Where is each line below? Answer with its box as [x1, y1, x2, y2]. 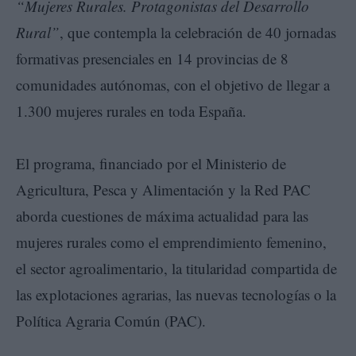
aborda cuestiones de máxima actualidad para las [16, 205, 308, 226]
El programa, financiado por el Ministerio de [16, 153, 286, 173]
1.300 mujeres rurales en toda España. [16, 100, 246, 121]
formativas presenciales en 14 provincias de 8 [16, 48, 288, 68]
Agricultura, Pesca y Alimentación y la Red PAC [16, 179, 311, 199]
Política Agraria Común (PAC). [16, 310, 206, 331]
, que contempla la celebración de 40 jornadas [60, 21, 336, 42]
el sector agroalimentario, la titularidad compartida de [16, 257, 337, 278]
